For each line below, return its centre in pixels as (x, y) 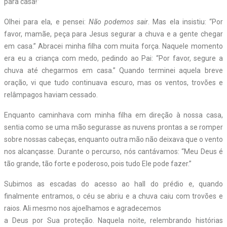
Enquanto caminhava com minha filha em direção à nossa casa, (113, 115)
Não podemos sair (118, 22)
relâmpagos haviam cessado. (51, 94)
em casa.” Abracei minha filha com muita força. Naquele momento (113, 46)
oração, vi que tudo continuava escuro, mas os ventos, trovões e (113, 82)
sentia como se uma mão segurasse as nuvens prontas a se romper (113, 127)
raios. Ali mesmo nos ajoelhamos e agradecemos (83, 208)
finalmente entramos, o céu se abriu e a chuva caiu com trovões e (113, 196)
